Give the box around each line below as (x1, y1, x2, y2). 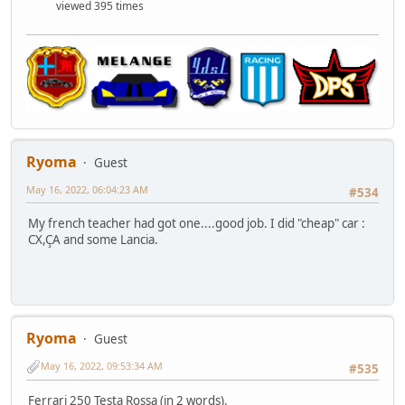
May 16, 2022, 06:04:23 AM (26, 182, 148, 196)
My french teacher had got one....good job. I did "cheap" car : (28, 215, 365, 232)
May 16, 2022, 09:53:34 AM (41, 359, 163, 373)
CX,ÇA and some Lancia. (28, 231, 158, 249)
